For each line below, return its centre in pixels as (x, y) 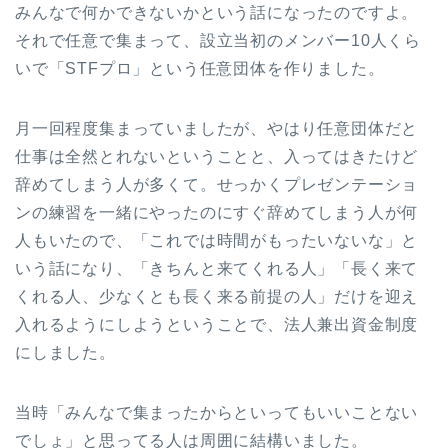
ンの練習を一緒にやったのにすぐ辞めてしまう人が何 (217, 213)
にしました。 (65, 353)
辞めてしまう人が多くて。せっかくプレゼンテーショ (217, 185)
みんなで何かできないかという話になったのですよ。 (217, 13)
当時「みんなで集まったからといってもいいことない (217, 413)
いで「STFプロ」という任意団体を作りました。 (200, 69)
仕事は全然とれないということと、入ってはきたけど (217, 157)
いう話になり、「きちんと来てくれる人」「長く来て (217, 269)
